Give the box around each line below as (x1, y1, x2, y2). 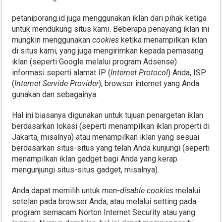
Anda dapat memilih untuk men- (12, 186, 120, 195)
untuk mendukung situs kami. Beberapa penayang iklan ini (12, 24, 210, 34)
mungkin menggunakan (12, 35, 93, 45)
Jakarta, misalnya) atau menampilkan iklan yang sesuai (12, 132, 200, 142)
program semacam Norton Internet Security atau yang (12, 208, 196, 217)
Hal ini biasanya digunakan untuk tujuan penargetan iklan (12, 111, 204, 120)
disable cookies (120, 186, 174, 195)
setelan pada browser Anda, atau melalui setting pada (12, 197, 197, 206)
